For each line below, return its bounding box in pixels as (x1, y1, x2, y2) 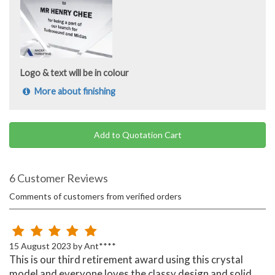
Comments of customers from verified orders (9, 191, 182, 202)
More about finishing (33, 86, 116, 97)
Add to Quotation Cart (93, 130, 182, 141)
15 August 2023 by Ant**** (9, 241, 116, 252)
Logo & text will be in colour (20, 68, 129, 79)
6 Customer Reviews (9, 171, 108, 185)
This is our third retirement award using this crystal (9, 253, 243, 266)
